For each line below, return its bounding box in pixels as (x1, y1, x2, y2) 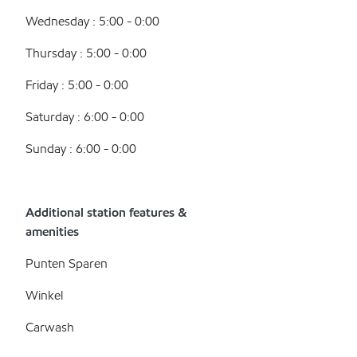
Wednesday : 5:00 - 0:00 (25, 13, 159, 29)
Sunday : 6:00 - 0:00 (25, 140, 136, 157)
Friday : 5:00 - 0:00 (25, 76, 128, 93)
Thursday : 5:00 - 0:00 (25, 45, 147, 61)
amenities (25, 223, 79, 240)
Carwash (25, 319, 74, 335)
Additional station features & (25, 204, 186, 221)
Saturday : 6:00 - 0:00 (25, 108, 144, 125)
